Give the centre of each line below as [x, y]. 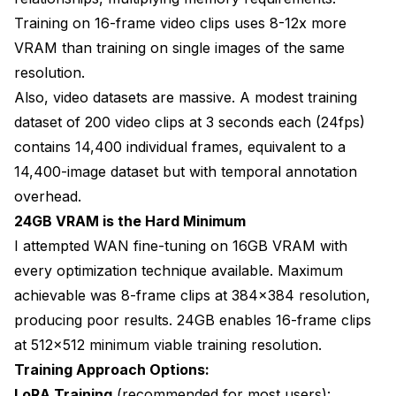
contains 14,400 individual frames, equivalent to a [180, 146]
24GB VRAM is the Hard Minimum [130, 221]
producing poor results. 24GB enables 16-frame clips [193, 320]
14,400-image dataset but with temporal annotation [186, 171]
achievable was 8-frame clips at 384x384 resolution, [192, 295]
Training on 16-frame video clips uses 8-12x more [180, 23]
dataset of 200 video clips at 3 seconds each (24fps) [190, 122]
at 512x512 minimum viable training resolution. [168, 344]
